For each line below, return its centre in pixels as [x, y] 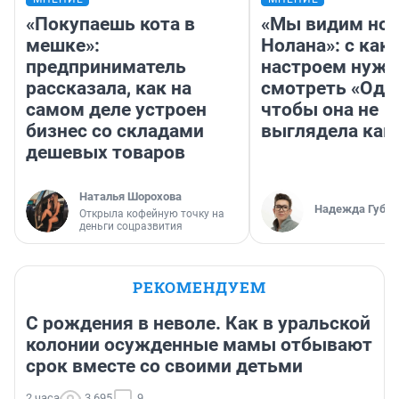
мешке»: [63, 46]
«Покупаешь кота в [110, 24]
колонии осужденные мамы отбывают [199, 345]
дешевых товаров [106, 153]
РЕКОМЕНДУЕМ [199, 288]
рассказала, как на [109, 89]
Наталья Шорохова [130, 197]
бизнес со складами [115, 131]
